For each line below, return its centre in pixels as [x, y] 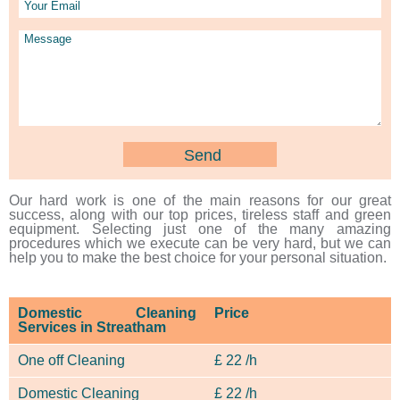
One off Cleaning [71, 361]
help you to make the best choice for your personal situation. [198, 258]
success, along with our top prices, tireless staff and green [200, 215]
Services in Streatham [92, 328]
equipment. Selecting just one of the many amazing [200, 229]
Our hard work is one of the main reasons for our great [200, 201]
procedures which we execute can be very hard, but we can [200, 244]
